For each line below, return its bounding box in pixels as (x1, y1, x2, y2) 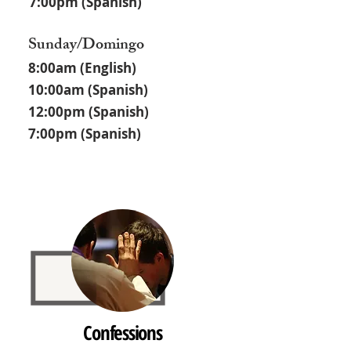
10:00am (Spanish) (28, 81, 148, 99)
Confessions (83, 319, 162, 346)
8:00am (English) (28, 59, 136, 77)
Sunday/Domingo (28, 32, 144, 60)
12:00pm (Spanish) (28, 103, 149, 121)
